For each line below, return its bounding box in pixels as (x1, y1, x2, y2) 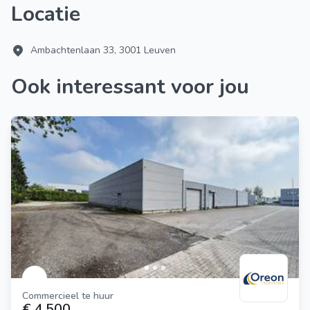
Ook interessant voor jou (28, 73, 249, 101)
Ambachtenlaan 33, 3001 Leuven (30, 44, 176, 57)
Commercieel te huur (28, 289, 113, 302)
